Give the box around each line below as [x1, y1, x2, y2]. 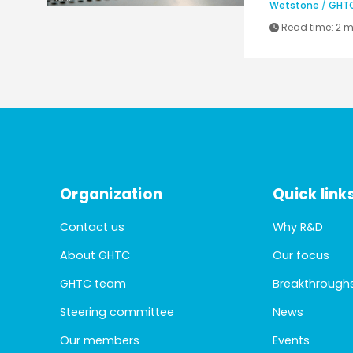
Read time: [279, 20, 336, 34]
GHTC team [60, 276, 126, 292]
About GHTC [60, 247, 130, 264]
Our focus [273, 247, 330, 264]
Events [273, 333, 310, 349]
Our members [60, 333, 139, 349]
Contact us [60, 219, 124, 236]
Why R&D [273, 219, 324, 236]
